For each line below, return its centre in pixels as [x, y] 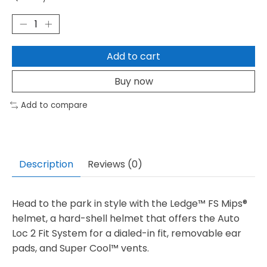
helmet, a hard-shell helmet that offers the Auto [126, 219]
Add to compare [54, 105]
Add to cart [133, 56]
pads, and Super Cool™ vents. [80, 249]
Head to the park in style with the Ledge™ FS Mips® [130, 204]
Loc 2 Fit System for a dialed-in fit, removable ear [127, 234]
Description [46, 164]
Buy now [133, 81]
